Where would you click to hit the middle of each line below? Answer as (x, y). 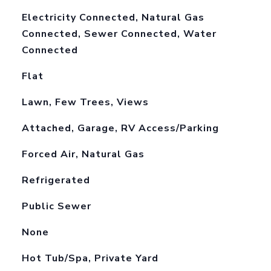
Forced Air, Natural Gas (83, 154)
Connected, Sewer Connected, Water (119, 34)
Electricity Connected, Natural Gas (113, 18)
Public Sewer (56, 206)
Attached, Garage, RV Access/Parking (120, 128)
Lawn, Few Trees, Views (85, 102)
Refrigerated (56, 180)
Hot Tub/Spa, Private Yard (90, 258)
